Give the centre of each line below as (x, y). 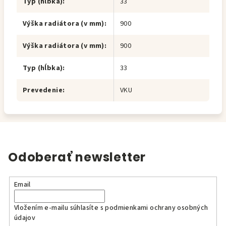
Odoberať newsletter (77, 157)
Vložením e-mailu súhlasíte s (60, 208)
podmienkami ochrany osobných (157, 208)
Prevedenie (43, 90)
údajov (25, 218)
